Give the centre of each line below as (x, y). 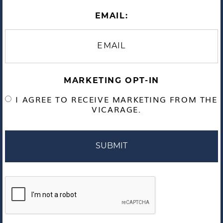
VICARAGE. (116, 109)
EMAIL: (111, 17)
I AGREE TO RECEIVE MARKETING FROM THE (116, 99)
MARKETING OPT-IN (111, 81)
